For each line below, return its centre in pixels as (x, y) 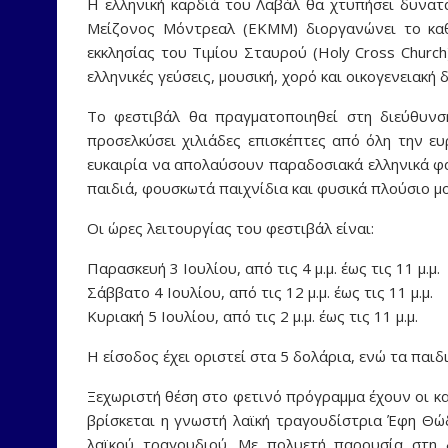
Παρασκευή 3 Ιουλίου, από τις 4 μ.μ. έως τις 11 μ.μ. (263, 267)
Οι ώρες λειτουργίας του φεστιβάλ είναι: (230, 227)
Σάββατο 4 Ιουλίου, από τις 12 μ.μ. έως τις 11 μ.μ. (260, 291)
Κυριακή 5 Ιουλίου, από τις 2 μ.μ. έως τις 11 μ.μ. (252, 315)
